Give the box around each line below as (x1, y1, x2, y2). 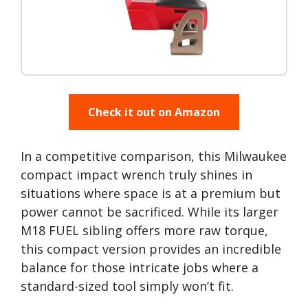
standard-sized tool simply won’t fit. (21, 278, 234, 294)
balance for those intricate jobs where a (21, 259, 258, 276)
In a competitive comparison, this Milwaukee (21, 148, 287, 164)
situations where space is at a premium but (21, 185, 280, 201)
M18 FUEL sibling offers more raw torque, (21, 222, 268, 239)
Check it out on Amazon (88, 104, 220, 120)
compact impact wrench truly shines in (21, 166, 252, 183)
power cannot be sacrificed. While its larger (21, 203, 278, 220)
